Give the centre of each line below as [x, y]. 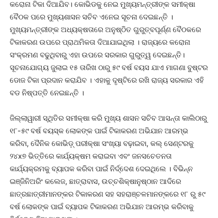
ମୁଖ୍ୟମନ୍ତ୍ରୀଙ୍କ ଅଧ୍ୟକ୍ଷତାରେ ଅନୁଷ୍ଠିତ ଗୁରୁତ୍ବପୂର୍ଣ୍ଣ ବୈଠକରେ [105, 30]
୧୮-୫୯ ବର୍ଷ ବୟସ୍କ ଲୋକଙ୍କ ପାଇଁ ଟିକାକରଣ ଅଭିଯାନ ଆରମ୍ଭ [99, 131]
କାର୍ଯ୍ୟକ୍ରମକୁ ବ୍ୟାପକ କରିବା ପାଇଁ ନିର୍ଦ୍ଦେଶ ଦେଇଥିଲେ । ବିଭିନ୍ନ [101, 169]
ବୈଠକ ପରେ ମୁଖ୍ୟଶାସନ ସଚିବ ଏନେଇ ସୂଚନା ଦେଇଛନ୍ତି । [91, 17]
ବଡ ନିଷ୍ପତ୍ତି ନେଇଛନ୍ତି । [47, 93]
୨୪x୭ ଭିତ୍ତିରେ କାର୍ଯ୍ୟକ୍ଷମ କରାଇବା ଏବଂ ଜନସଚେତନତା [91, 156]
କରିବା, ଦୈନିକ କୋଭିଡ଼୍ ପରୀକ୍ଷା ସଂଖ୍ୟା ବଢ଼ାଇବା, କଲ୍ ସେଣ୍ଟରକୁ [102, 144]
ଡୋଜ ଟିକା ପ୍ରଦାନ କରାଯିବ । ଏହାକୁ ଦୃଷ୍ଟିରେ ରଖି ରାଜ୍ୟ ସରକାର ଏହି [107, 80]
